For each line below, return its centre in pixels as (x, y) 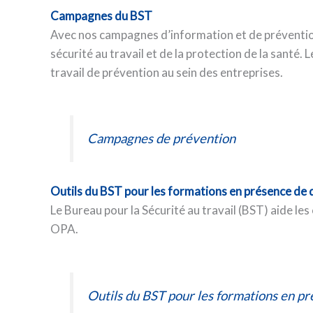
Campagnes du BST (101, 16)
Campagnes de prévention (162, 139)
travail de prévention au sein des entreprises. (167, 73)
